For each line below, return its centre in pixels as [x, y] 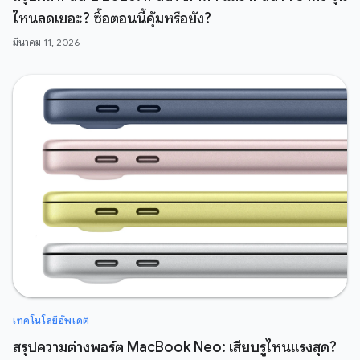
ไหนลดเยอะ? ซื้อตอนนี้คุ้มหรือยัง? [112, 19]
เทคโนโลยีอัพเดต [51, 321]
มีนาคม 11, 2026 [46, 43]
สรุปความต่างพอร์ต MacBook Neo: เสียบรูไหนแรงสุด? [175, 348]
